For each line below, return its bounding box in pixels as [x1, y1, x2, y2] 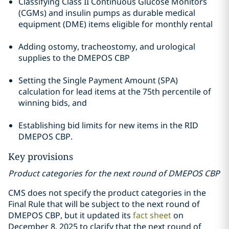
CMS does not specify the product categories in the [8, 187, 206, 198]
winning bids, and [18, 97, 87, 108]
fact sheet [131, 210, 173, 221]
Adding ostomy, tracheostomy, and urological [18, 41, 195, 52]
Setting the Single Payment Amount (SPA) [18, 75, 178, 86]
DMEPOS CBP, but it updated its [8, 210, 131, 221]
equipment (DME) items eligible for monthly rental [18, 18, 213, 30]
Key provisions [8, 150, 73, 163]
